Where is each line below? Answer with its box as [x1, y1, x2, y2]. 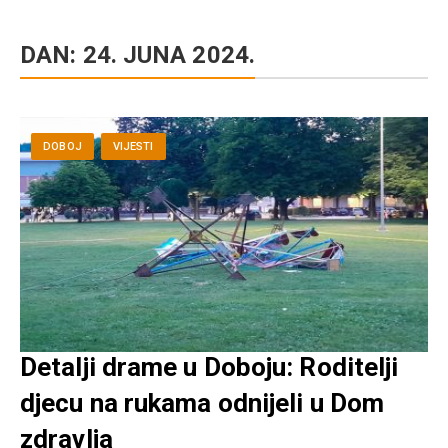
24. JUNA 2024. [82, 41, 255, 70]
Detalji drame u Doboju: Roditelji [20, 352, 399, 383]
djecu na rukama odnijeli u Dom [20, 388, 385, 419]
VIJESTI [112, 140, 154, 154]
